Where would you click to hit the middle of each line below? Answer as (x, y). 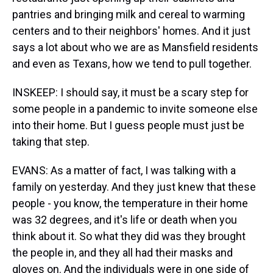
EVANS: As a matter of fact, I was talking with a (124, 170)
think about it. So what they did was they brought (129, 236)
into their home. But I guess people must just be (128, 125)
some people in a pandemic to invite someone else (135, 109)
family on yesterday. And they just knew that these (134, 187)
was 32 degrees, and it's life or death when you (125, 220)
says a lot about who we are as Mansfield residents (135, 47)
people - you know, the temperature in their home (130, 203)
